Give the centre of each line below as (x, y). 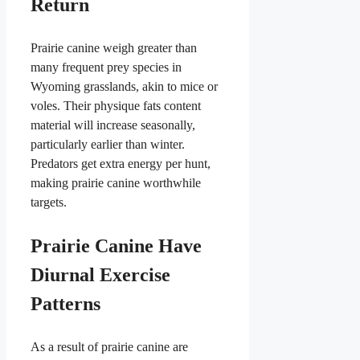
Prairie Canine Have (116, 246)
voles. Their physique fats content (116, 106)
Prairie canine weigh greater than (114, 48)
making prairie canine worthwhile (116, 183)
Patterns (65, 304)
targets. (49, 202)
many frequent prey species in (106, 67)
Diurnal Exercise (100, 275)
